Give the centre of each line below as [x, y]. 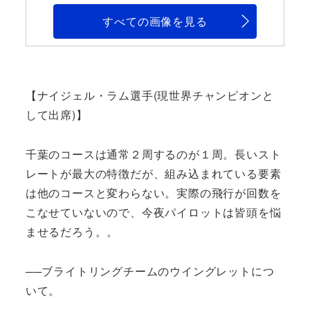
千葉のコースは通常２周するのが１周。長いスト [153, 154]
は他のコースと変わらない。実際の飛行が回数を [153, 193]
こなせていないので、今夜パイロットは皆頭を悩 [153, 212]
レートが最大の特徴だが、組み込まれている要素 [153, 174]
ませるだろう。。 [72, 232]
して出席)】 [56, 115]
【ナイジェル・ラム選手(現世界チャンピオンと [149, 95]
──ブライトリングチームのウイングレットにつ [150, 271]
